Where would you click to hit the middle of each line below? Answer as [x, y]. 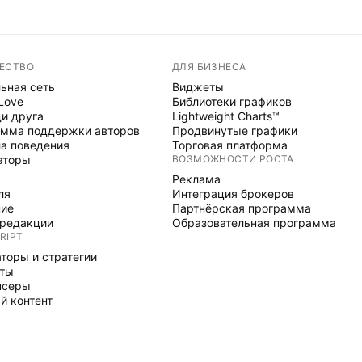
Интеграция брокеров [233, 194]
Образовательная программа [254, 223]
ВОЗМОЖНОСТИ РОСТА [233, 159]
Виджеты [198, 87]
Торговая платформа [230, 145]
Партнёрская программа [242, 208]
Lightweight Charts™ [226, 116]
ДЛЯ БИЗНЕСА [209, 67]
